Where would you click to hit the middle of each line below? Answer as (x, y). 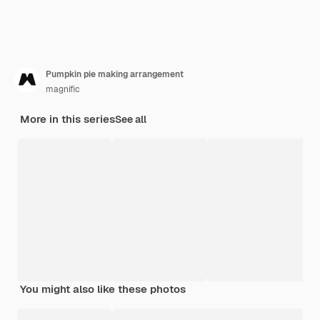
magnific (63, 89)
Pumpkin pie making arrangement (115, 74)
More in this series (67, 119)
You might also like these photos (103, 289)
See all (131, 119)
